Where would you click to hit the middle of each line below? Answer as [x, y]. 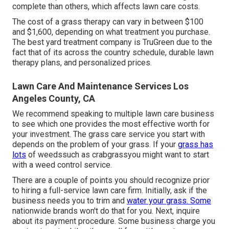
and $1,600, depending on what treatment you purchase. [111, 32]
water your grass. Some [169, 201]
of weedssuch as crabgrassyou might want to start [118, 155]
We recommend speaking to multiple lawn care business [113, 114]
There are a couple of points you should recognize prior [111, 180]
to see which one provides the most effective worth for [111, 124]
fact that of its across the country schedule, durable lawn [113, 53]
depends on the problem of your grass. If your [95, 145]
